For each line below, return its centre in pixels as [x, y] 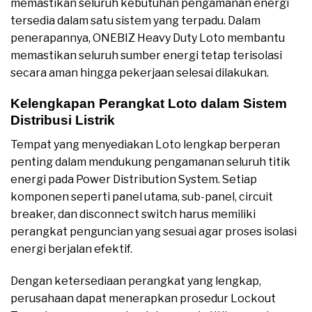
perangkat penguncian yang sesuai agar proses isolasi [154, 231]
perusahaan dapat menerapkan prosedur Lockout [143, 298]
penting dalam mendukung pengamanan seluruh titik [150, 162]
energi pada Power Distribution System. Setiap [134, 179]
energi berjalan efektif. [71, 249]
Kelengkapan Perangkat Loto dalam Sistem [149, 104]
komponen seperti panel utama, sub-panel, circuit [142, 196]
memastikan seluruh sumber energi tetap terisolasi [146, 55]
